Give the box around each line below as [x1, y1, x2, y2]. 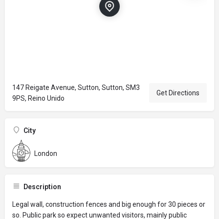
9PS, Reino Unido [12, 94, 65, 102]
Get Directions [156, 88, 199, 97]
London [34, 150, 57, 158]
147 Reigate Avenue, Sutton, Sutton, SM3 [12, 83, 140, 91]
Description [23, 182, 61, 191]
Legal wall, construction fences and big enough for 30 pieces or [12, 200, 205, 208]
